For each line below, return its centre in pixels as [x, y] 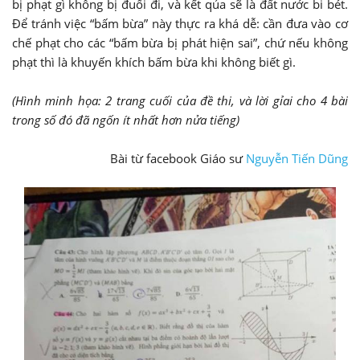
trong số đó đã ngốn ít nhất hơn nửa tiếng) [126, 120]
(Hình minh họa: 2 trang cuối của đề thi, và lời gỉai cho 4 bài [180, 101]
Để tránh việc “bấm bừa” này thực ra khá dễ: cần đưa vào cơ [180, 24]
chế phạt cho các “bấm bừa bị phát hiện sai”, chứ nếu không [180, 43]
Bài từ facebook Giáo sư [178, 159]
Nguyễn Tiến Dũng [297, 159]
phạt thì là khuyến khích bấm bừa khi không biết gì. [154, 62]
